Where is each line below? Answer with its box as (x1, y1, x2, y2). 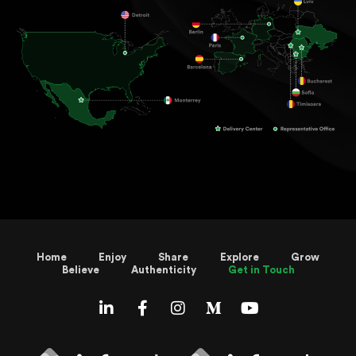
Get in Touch (227, 265, 295, 275)
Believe (61, 265, 99, 275)
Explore (220, 252, 259, 262)
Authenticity (130, 265, 196, 275)
